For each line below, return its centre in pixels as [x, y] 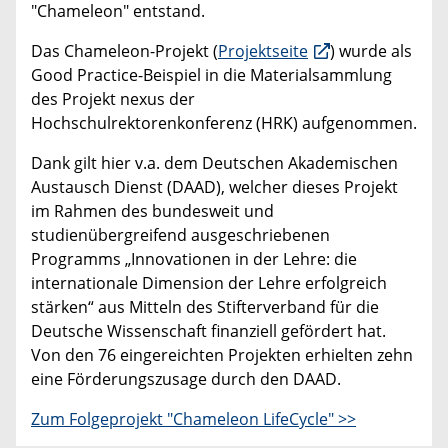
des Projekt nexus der [113, 99]
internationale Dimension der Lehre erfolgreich [209, 283]
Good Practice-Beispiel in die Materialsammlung [211, 75]
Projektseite [263, 51]
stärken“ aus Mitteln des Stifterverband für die [205, 307]
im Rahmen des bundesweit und [152, 211]
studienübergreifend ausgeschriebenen [180, 235]
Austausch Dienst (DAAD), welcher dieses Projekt [214, 187]
